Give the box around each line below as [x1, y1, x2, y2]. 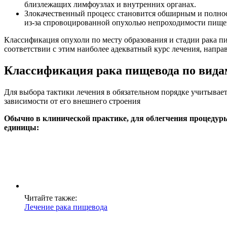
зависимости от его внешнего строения [4, 97, 140, 106]
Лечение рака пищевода [24, 203, 107, 212]
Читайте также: [24, 194, 77, 203]
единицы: [4, 123, 39, 132]
